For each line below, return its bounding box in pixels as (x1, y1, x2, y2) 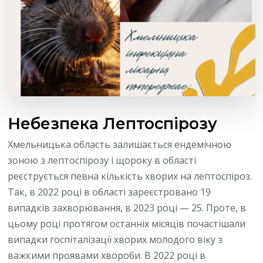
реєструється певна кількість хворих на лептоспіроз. (8, 169, 252, 183)
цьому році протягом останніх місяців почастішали (8, 217, 246, 230)
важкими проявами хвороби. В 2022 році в (8, 248, 206, 262)
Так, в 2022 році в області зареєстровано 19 (8, 185, 211, 198)
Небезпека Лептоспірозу (8, 113, 218, 133)
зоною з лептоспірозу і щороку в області (8, 153, 197, 167)
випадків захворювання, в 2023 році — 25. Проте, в (8, 201, 247, 214)
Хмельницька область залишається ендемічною (8, 137, 232, 151)
